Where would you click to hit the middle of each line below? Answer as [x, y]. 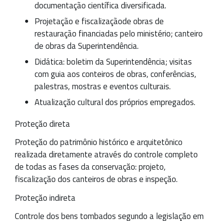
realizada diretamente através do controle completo [106, 155]
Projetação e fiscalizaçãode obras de [99, 21]
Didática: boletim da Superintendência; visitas [113, 61]
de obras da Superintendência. [87, 46]
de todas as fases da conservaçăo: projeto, [90, 167]
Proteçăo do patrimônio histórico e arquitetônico [99, 142]
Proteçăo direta [42, 124]
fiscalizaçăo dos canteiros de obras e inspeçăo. [96, 179]
